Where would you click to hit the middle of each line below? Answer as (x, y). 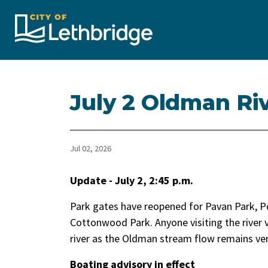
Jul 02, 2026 (91, 148)
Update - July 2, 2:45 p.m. (132, 180)
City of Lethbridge (198, 22)
